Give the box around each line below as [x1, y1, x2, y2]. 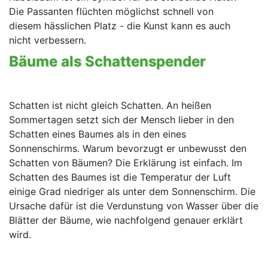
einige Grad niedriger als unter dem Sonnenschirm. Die [9, 185, 255, 198]
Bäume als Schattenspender [9, 52, 206, 70]
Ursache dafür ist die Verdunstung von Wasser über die [9, 200, 258, 212]
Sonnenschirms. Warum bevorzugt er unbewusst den [9, 142, 246, 155]
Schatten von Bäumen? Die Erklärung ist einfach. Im [9, 157, 242, 169]
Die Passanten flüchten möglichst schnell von [9, 5, 214, 17]
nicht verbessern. [9, 33, 86, 46]
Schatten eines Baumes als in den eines [9, 128, 186, 141]
